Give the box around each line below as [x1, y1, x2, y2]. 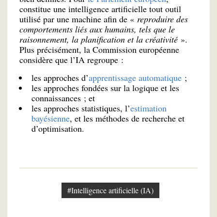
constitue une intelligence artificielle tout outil [19, 3, 181, 15]
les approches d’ [31, 71, 89, 83]
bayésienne [31, 112, 70, 124]
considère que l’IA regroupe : [19, 54, 124, 65]
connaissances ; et [31, 92, 95, 104]
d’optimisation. [31, 122, 84, 134]
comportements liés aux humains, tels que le [19, 23, 175, 35]
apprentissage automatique [89, 71, 182, 83]
